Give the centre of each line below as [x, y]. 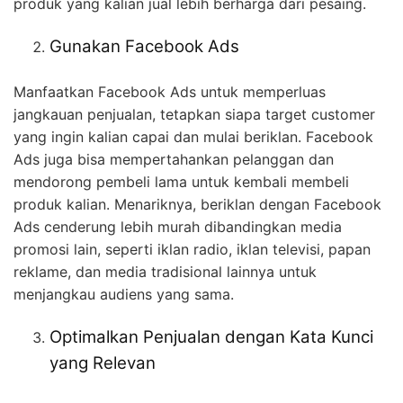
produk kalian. [64, 204]
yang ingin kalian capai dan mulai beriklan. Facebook [193, 136]
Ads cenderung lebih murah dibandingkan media [178, 226]
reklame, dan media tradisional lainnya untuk [165, 271]
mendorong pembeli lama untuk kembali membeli [181, 181]
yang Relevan [103, 363]
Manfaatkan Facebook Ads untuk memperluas [170, 91]
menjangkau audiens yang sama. [124, 294]
